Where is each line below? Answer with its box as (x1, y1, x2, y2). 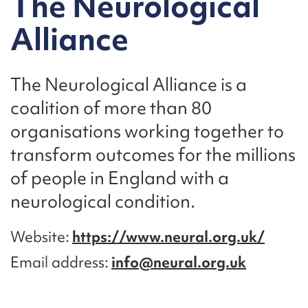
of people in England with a (10, 166, 229, 190)
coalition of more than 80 (10, 96, 212, 120)
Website (10, 226, 65, 247)
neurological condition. (10, 189, 195, 213)
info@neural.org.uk (111, 252, 246, 272)
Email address (10, 252, 104, 272)
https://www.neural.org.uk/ (72, 226, 265, 247)
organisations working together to (10, 119, 284, 143)
